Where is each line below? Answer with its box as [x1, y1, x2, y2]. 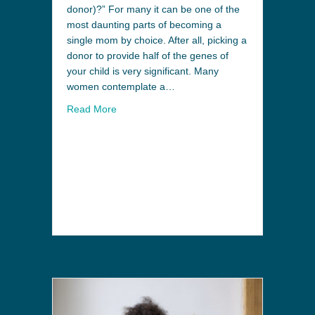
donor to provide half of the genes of [67, 49, 229, 61]
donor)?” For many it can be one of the [67, 3, 240, 15]
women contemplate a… [67, 80, 175, 92]
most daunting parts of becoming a [67, 18, 221, 30]
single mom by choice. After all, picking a [67, 34, 247, 46]
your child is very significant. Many [67, 65, 219, 77]
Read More [67, 103, 117, 115]
